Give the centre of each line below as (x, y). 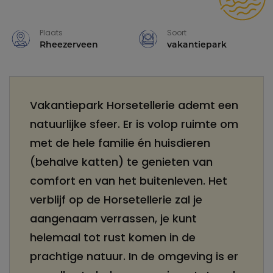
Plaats (51, 33)
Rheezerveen (69, 45)
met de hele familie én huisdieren (120, 144)
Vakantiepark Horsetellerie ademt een (134, 106)
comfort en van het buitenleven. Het (129, 182)
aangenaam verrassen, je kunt (113, 219)
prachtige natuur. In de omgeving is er (134, 257)
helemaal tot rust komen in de (113, 238)
